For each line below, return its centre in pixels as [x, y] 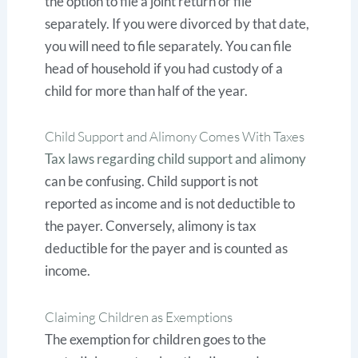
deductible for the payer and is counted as [167, 249]
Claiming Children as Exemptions [139, 317]
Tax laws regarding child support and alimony [176, 159]
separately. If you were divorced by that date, [177, 23]
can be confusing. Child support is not [152, 181]
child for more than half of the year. [147, 90]
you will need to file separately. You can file [169, 46]
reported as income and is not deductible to [170, 204]
